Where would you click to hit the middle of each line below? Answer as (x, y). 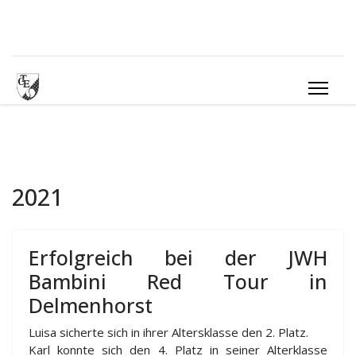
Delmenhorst (91, 305)
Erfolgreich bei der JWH (178, 257)
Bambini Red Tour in (178, 281)
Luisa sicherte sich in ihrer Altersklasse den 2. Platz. (168, 332)
